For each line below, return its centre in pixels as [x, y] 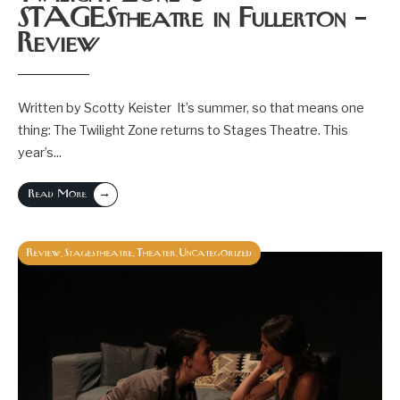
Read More [58, 194]
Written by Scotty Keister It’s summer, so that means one [191, 108]
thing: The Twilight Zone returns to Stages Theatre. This [183, 130]
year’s [36, 153]
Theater [156, 253]
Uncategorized [216, 253]
